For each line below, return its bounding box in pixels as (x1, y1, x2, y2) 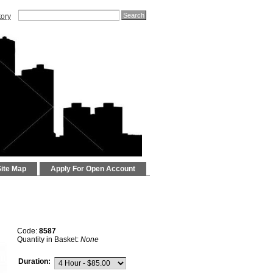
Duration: (18, 257, 51, 266)
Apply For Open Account (51, 165, 135, 173)
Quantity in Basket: (17, 235, 80, 244)
